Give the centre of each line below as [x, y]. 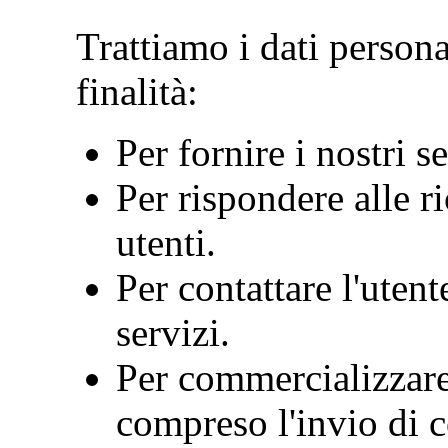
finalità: [137, 91]
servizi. [173, 332]
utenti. [166, 242]
